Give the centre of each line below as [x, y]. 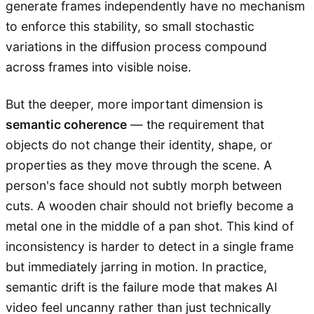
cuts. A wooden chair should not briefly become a [150, 205]
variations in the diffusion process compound [136, 46]
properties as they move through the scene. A [139, 165]
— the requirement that [196, 124]
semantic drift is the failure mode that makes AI [142, 287]
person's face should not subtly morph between [144, 185]
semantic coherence [66, 124]
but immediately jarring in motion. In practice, [136, 266]
